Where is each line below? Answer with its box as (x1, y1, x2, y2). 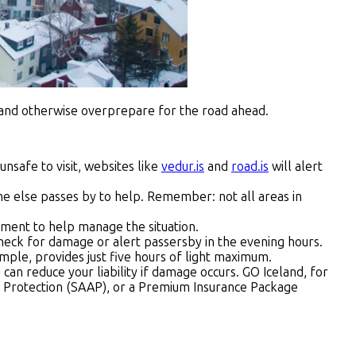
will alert (269, 159, 323, 175)
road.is (231, 159, 269, 175)
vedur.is (161, 159, 204, 175)
